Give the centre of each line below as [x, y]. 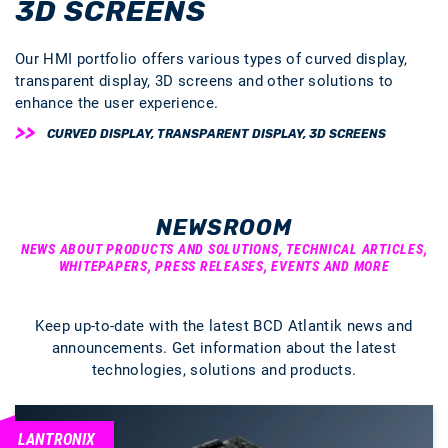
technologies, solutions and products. [224, 370]
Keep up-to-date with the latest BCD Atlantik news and [224, 326]
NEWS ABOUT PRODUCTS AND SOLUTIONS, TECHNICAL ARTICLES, [224, 249]
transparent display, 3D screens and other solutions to [204, 81]
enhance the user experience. [117, 103]
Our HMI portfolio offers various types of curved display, [211, 59]
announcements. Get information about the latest [224, 348]
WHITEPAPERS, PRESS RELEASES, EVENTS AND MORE [224, 266]
